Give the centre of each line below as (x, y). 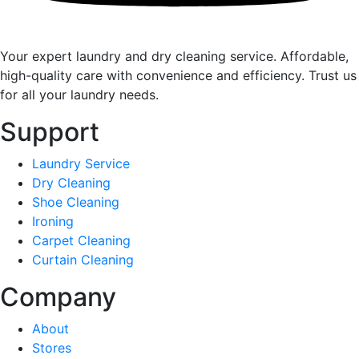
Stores (52, 347)
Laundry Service (81, 163)
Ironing (53, 221)
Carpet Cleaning (81, 240)
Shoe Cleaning (76, 202)
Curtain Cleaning (83, 259)
